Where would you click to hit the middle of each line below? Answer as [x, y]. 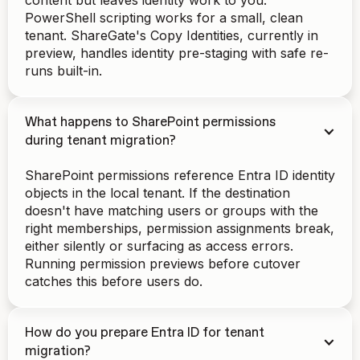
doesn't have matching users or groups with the [172, 211]
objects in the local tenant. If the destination [157, 193]
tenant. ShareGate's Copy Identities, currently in [172, 35]
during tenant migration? [100, 141]
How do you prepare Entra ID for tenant [145, 333]
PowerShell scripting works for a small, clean [164, 18]
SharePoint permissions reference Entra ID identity [180, 175]
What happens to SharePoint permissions [150, 123]
